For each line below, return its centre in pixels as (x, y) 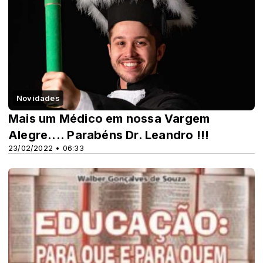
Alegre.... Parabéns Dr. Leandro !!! (109, 135)
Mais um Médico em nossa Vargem (109, 119)
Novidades (38, 98)
